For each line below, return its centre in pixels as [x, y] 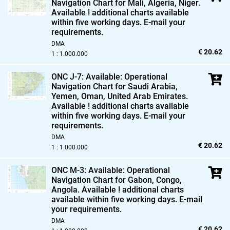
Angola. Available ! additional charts [118, 189]
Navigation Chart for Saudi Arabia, [114, 86]
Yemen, [65, 96]
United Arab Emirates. [147, 96]
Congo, [168, 180]
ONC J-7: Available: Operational [109, 76]
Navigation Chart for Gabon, [103, 180]
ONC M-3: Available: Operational [111, 170]
